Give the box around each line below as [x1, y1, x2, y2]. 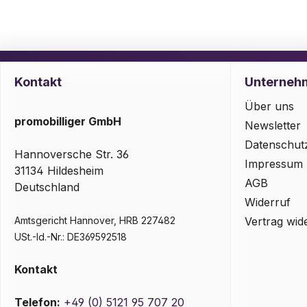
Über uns [244, 99, 294, 114]
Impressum [244, 157, 303, 171]
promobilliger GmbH [14, 114, 121, 129]
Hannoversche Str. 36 [14, 147, 129, 162]
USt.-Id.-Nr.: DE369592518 [14, 231, 127, 243]
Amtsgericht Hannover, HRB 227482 [14, 214, 175, 227]
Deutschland [14, 180, 79, 195]
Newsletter [244, 119, 301, 133]
